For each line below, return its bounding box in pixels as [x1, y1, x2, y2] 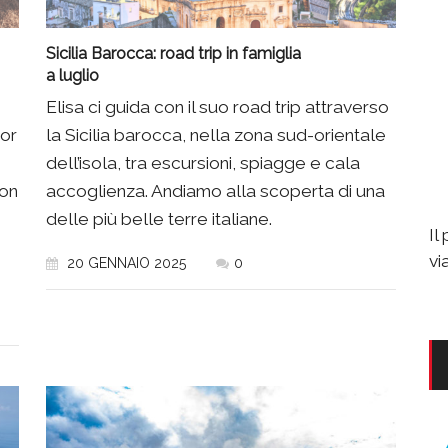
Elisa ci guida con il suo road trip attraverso [46, 96, 389, 117]
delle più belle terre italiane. [46, 208, 272, 229]
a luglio [46, 65, 99, 85]
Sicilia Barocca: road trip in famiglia [46, 43, 301, 63]
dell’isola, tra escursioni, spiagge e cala [46, 152, 360, 173]
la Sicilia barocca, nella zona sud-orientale [46, 124, 386, 145]
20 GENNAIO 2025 [63, 254, 186, 271]
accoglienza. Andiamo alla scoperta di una [46, 180, 385, 201]
